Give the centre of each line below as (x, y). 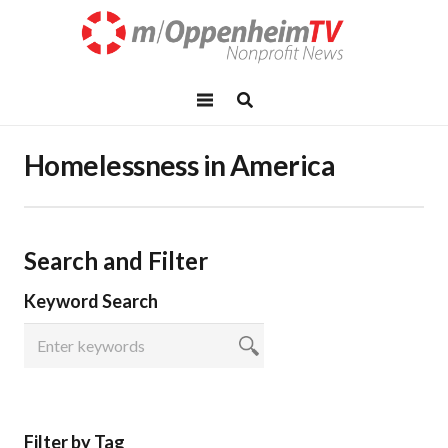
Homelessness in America (180, 165)
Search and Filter (116, 261)
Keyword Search (91, 301)
